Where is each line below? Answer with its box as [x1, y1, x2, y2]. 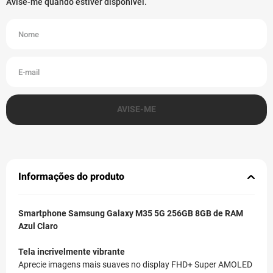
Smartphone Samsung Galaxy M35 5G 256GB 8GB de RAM [18, 208, 243, 219]
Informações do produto [18, 169, 124, 185]
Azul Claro [18, 221, 58, 232]
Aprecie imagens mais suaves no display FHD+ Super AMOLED [18, 260, 252, 270]
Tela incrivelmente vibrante [18, 247, 125, 257]
